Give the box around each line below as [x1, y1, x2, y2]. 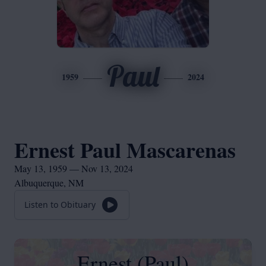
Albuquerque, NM [14, 176, 84, 189]
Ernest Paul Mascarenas [14, 134, 236, 165]
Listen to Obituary [24, 199, 96, 210]
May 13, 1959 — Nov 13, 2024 [14, 162, 133, 175]
